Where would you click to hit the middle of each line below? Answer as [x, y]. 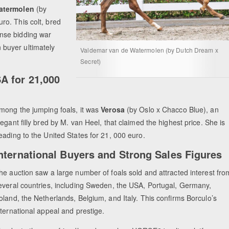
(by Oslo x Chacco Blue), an [171, 110]
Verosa [113, 110]
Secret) [90, 61]
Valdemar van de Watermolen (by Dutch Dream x [149, 50]
